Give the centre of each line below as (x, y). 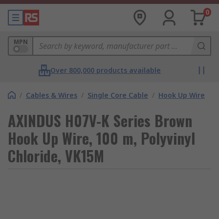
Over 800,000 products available (106, 70)
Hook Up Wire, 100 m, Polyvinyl (101, 138)
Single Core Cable (118, 95)
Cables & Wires (52, 95)
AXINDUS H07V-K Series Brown (100, 120)
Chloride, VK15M (56, 156)
